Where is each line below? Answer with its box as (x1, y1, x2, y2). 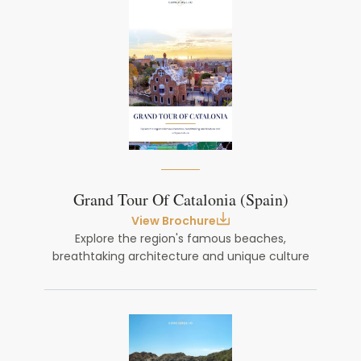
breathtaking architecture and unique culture (52, 248, 309, 264)
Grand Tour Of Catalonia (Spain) (73, 189, 288, 213)
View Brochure (131, 213, 216, 229)
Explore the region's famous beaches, (75, 230, 286, 247)
